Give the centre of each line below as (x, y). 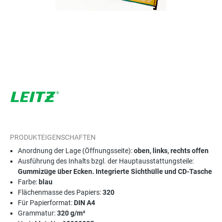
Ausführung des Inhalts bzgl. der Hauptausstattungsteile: (106, 161)
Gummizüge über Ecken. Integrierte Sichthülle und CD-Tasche (115, 171)
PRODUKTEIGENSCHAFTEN (53, 137)
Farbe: (28, 182)
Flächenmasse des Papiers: (60, 192)
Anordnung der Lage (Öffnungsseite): (76, 151)
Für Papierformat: (46, 203)
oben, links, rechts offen (171, 151)
